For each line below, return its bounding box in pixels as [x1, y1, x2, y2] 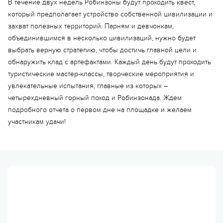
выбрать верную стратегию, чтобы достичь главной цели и [8, 46, 197, 54]
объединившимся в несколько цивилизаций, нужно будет [8, 34, 196, 42]
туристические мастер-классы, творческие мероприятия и [8, 70, 194, 78]
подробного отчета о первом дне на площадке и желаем [8, 106, 192, 114]
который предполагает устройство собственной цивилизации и [8, 10, 213, 18]
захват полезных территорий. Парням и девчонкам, [8, 22, 174, 30]
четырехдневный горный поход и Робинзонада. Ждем [8, 94, 182, 102]
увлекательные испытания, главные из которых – [8, 82, 168, 90]
